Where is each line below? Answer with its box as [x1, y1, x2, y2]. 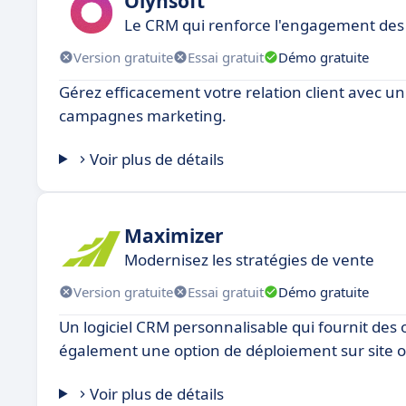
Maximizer [124, 222, 224, 248]
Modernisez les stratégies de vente [124, 248, 374, 270]
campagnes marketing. [59, 105, 227, 126]
